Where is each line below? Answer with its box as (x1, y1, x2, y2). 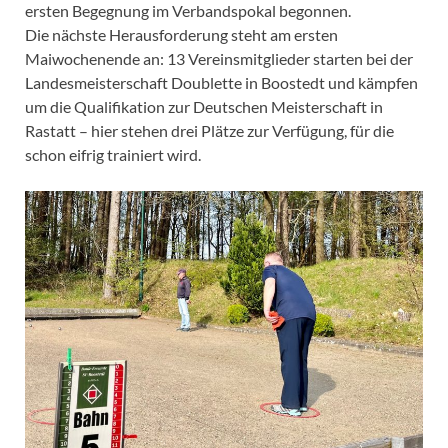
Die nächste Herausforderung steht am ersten (25, 24, 338, 44)
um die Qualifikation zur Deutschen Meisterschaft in (25, 96, 383, 116)
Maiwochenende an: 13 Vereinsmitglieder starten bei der (25, 48, 413, 68)
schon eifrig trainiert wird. (25, 144, 201, 164)
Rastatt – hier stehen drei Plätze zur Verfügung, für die (25, 120, 394, 140)
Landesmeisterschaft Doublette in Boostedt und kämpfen (25, 72, 418, 92)
